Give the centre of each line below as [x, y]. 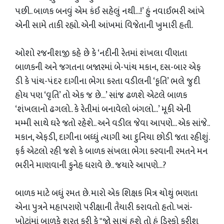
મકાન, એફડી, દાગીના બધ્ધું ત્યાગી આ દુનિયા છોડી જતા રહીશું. [112, 137]
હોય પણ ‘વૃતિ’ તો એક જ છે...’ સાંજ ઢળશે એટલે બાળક [101, 95]
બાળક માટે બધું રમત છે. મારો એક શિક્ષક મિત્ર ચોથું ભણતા [106, 193]
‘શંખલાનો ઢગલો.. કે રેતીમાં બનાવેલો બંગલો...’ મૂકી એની [103, 109]
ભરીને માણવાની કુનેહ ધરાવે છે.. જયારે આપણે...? [90, 165]
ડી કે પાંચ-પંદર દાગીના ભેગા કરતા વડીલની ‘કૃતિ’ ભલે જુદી [107, 81]
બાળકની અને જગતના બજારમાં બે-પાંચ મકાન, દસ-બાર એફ [108, 67]
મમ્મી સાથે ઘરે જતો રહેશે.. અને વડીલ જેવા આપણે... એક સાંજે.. [112, 123]
